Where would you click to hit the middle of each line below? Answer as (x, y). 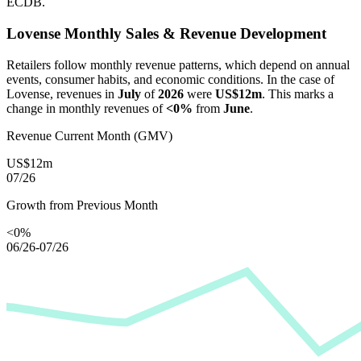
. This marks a (298, 93)
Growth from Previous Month (82, 205)
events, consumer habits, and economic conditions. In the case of (170, 79)
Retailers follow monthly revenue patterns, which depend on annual (178, 64)
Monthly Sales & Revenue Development (193, 33)
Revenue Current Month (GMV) (89, 135)
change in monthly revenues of (86, 108)
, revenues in (84, 93)
